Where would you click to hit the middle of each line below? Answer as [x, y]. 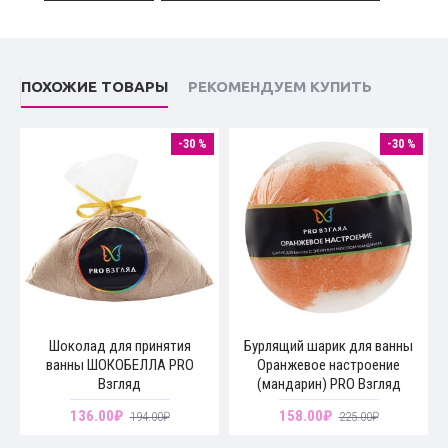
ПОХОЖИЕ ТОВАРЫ [94, 86]
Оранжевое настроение [328, 365]
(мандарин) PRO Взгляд [328, 384]
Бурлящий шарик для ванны [328, 346]
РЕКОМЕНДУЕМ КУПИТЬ [280, 86]
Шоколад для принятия [119, 346]
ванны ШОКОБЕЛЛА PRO [119, 365]
